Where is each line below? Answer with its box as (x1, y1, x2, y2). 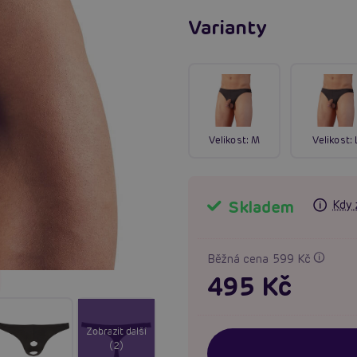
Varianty (188, 14, 268, 40)
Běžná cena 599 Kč (207, 251, 314, 266)
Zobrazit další (85, 324, 147, 337)
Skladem (225, 196, 294, 218)
